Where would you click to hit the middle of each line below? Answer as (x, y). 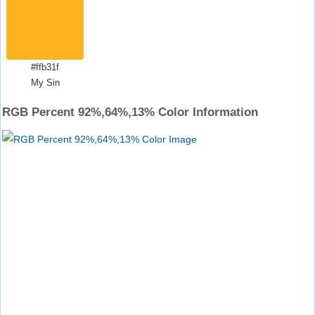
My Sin (45, 83)
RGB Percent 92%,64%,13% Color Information (130, 112)
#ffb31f (45, 67)
